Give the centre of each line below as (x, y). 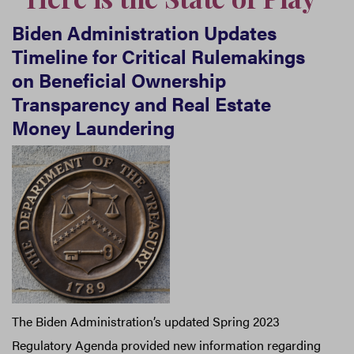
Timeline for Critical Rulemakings (158, 56)
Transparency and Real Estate (141, 103)
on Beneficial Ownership (119, 79)
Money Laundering (93, 127)
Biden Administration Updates (144, 32)
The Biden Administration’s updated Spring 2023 (146, 321)
